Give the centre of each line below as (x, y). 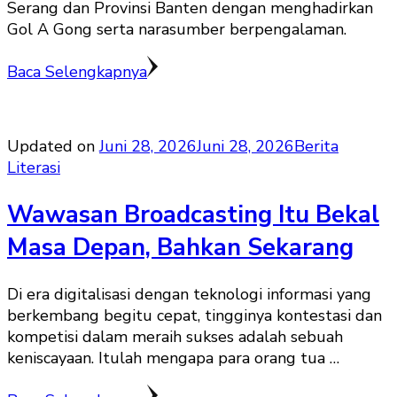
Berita (316, 147)
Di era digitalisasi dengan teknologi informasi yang (189, 295)
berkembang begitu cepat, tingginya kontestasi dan (195, 316)
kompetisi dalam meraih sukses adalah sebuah (175, 337)
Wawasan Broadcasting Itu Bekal (193, 214)
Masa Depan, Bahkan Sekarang (180, 247)
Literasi (34, 168)
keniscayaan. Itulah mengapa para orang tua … (173, 358)
